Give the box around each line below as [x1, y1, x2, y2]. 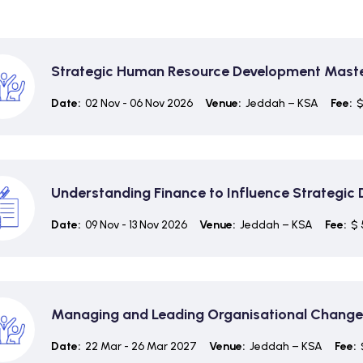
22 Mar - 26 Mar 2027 [84, 339, 197, 353]
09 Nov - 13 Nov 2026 [84, 217, 187, 232]
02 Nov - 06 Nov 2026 [84, 96, 193, 110]
